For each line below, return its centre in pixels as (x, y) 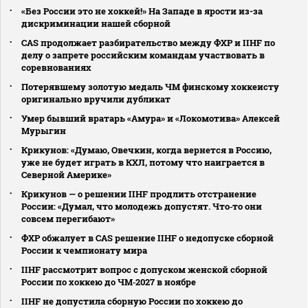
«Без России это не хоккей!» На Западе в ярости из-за (142, 11)
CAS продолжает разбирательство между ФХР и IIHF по (148, 42)
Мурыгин (44, 130)
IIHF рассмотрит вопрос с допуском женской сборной (144, 269)
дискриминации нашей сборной (96, 23)
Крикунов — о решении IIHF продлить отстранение (139, 194)
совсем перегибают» (68, 218)
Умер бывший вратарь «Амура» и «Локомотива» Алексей (151, 118)
